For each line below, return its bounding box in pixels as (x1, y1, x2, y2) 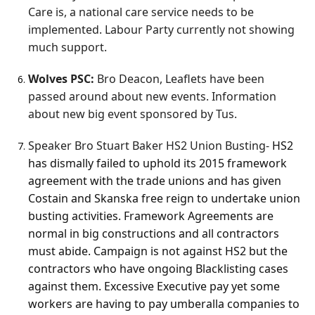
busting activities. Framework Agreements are (28, 208, 274, 224)
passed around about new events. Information (28, 89, 276, 105)
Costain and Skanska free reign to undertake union (28, 191, 300, 207)
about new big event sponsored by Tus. (28, 106, 237, 122)
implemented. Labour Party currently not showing (28, 22, 295, 38)
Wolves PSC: (28, 71, 94, 87)
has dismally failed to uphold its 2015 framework (28, 155, 287, 172)
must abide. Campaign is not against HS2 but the (28, 243, 288, 259)
